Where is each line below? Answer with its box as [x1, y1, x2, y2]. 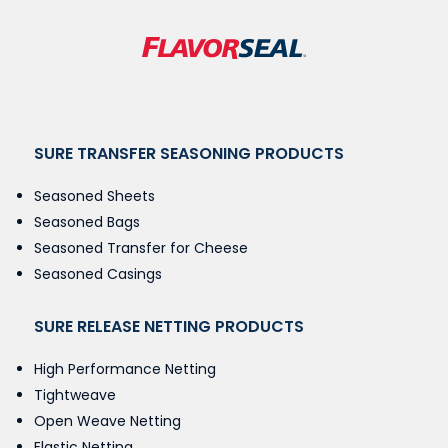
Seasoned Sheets [33, 185, 155, 206]
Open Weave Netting [33, 410, 181, 431]
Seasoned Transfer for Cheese [33, 237, 248, 258]
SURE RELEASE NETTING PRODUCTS [33, 314, 304, 338]
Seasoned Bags [33, 211, 140, 232]
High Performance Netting [33, 358, 216, 379]
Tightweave [33, 384, 116, 405]
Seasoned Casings [33, 263, 162, 284]
